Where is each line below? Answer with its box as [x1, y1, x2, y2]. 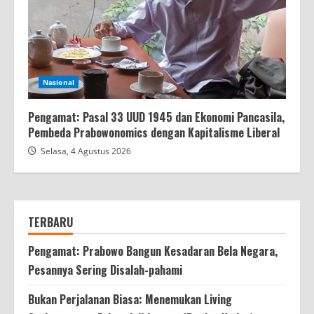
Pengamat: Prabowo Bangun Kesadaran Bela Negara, [28, 242, 278, 259]
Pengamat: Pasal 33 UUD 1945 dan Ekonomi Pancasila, [28, 108, 285, 125]
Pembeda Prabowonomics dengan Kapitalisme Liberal [28, 123, 280, 141]
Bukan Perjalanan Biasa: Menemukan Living [28, 290, 232, 308]
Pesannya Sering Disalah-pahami [28, 261, 182, 278]
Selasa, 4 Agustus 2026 [41, 144, 131, 157]
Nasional [43, 76, 74, 87]
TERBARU [28, 213, 73, 231]
